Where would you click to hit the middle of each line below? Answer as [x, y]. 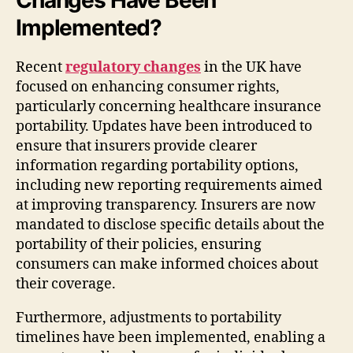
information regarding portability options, [157, 165]
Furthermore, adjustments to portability [149, 318]
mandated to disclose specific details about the [170, 225]
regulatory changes [133, 67]
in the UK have [251, 67]
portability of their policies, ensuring [139, 244]
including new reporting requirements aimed [169, 185]
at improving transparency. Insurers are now [166, 205]
